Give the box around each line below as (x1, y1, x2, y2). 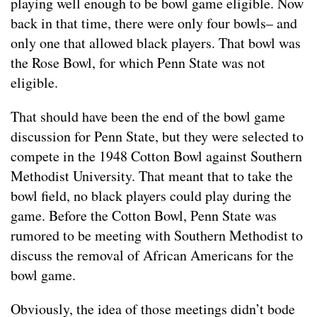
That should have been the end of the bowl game (11, 106, 285, 126)
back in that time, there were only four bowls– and (11, 13, 297, 33)
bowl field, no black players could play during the (11, 185, 292, 205)
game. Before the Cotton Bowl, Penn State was (11, 205, 277, 225)
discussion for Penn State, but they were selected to (11, 126, 304, 146)
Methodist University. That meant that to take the (11, 166, 293, 185)
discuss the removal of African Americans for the (11, 245, 294, 265)
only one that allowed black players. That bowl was (11, 33, 301, 52)
